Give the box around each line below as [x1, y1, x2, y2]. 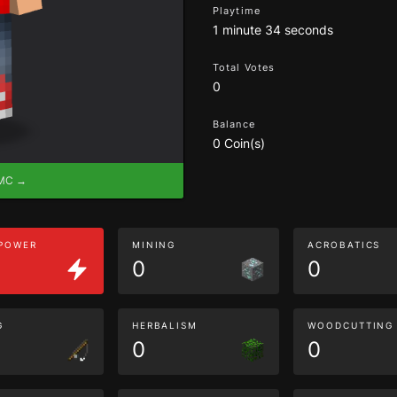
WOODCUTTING [307, 320, 394, 331]
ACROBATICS [307, 239, 381, 250]
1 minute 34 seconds [213, 22, 333, 37]
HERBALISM [131, 320, 198, 331]
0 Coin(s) [213, 136, 265, 151]
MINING [131, 239, 176, 250]
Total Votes [213, 61, 276, 74]
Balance [213, 118, 255, 130]
